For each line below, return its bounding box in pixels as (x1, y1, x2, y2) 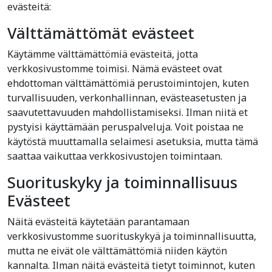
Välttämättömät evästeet (7, 22, 194, 43)
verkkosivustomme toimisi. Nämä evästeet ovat (7, 62, 222, 75)
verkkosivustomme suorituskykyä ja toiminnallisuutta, (7, 229, 256, 243)
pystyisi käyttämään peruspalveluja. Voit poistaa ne (7, 120, 243, 134)
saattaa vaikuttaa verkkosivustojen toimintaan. (7, 149, 222, 163)
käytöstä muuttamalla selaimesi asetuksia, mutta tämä (7, 135, 258, 148)
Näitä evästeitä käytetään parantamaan (7, 215, 189, 228)
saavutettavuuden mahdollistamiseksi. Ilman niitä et (7, 106, 248, 119)
